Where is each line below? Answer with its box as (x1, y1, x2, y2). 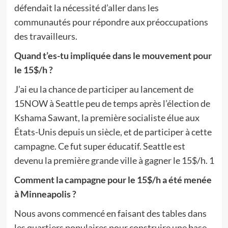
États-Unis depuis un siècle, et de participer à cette (14, 126, 212, 137)
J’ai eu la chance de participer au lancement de (14, 83, 193, 95)
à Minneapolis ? (14, 188, 76, 199)
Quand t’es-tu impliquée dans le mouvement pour (14, 50, 212, 61)
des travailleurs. (14, 31, 77, 42)
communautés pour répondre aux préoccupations (14, 16, 208, 27)
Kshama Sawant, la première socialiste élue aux (14, 112, 199, 123)
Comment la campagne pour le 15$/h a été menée (14, 174, 212, 185)
